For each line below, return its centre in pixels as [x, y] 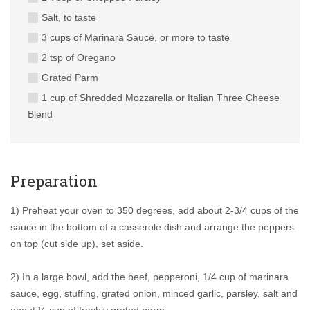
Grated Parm [70, 78]
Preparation [54, 181]
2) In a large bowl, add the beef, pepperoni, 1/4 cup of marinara [149, 277]
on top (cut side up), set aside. [77, 244]
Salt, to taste [69, 18]
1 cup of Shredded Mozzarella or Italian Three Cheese [161, 98]
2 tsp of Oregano [79, 58]
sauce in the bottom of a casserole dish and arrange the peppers [152, 227]
